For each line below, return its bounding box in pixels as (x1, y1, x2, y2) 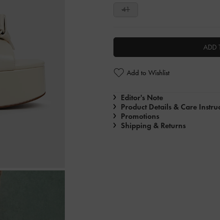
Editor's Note (121, 92, 163, 102)
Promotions (121, 111, 159, 121)
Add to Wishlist (127, 68, 169, 77)
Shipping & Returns (121, 120, 186, 130)
